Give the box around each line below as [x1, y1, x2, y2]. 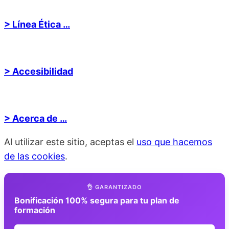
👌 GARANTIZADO [87, 183, 142, 191]
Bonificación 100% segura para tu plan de [14, 195, 179, 205]
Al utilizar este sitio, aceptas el [4, 136, 136, 147]
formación [14, 204, 55, 215]
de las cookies [4, 150, 65, 162]
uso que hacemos [136, 136, 212, 147]
